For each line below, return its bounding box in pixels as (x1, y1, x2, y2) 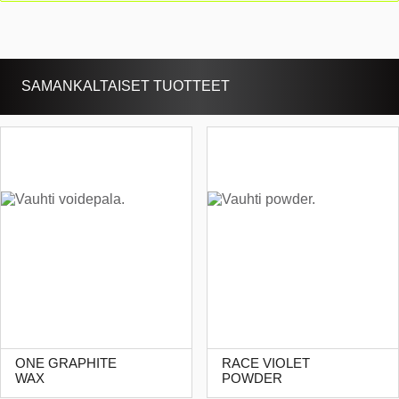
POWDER (222, 371, 282, 387)
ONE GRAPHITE (15, 356, 117, 371)
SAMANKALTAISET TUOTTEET (21, 77, 230, 94)
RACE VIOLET (222, 356, 310, 371)
